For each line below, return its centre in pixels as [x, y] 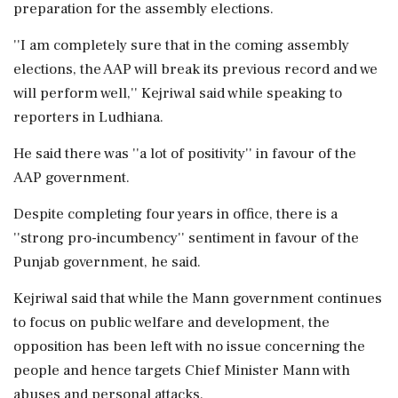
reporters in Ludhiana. [88, 118]
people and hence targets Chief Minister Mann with [182, 371]
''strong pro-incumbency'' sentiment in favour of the [186, 239]
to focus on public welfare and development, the [171, 323]
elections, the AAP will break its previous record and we [195, 70]
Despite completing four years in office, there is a [175, 215]
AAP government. [72, 178]
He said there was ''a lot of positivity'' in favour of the [185, 154]
